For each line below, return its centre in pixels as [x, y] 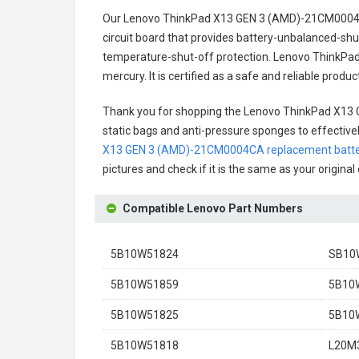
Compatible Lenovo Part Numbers [213, 208]
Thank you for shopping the [173, 111]
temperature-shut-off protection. [187, 57]
